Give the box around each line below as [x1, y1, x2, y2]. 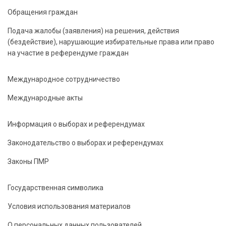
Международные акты [8, 94, 83, 102]
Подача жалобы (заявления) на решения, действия [8, 27, 179, 35]
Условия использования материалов [8, 202, 131, 210]
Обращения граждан [8, 8, 78, 16]
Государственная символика [8, 184, 103, 192]
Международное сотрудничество [8, 75, 120, 83]
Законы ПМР [8, 157, 49, 165]
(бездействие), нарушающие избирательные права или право [8, 38, 214, 46]
